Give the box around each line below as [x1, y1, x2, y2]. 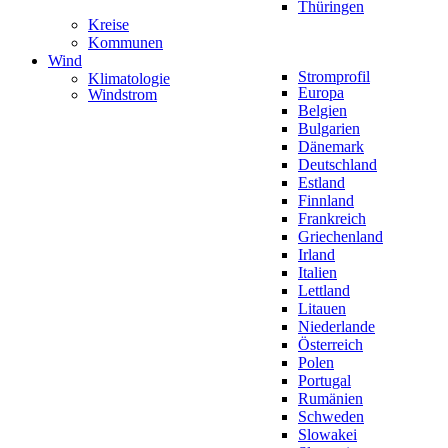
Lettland [298, 282, 350, 299]
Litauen [298, 300, 346, 317]
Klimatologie [88, 70, 170, 87]
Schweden [298, 408, 364, 425]
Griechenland [298, 228, 383, 245]
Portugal [298, 372, 351, 389]
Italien [298, 264, 337, 281]
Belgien [298, 102, 347, 119]
